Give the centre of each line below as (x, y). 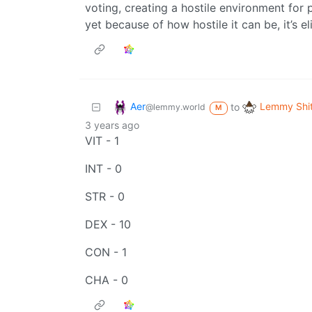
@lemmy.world (175, 107)
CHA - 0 (107, 280)
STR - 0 (105, 197)
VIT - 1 (102, 141)
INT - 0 (103, 169)
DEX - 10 (108, 225)
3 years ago (112, 125)
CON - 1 (106, 252)
